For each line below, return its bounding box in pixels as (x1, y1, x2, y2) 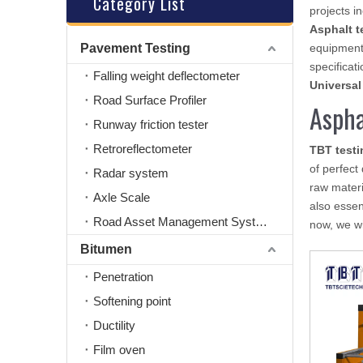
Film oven (93, 343, 145, 357)
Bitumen (80, 242, 132, 256)
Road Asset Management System (255, 215, 267, 228)
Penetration (93, 270, 153, 284)
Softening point (93, 294, 171, 308)
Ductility (93, 318, 135, 332)
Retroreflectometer (93, 142, 192, 156)
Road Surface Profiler (93, 93, 207, 107)
